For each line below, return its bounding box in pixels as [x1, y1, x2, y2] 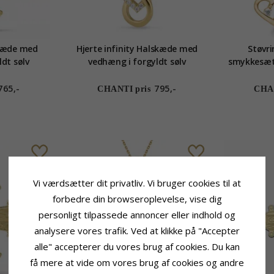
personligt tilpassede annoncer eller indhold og [39, 209, 235, 221]
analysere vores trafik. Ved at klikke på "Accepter [34, 224, 240, 237]
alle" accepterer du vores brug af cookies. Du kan [34, 240, 240, 253]
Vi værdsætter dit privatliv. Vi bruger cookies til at [33, 177, 241, 189]
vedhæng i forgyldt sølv [88, 56, 186, 68]
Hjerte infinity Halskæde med [76, 43, 198, 55]
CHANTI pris [97, 84, 151, 94]
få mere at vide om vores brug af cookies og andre [30, 256, 244, 268]
